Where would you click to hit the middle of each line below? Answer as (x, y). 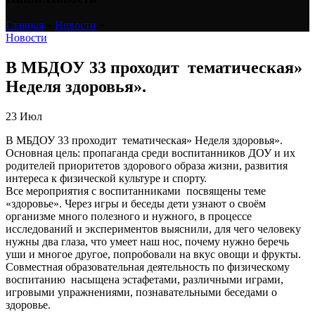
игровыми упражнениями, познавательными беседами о (141, 292)
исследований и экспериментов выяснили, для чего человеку (153, 229)
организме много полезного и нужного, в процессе (129, 217)
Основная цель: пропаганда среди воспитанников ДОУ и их (150, 153)
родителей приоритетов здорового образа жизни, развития (147, 166)
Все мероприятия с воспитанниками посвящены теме (136, 191)
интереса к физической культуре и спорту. (106, 179)
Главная (25, 25)
